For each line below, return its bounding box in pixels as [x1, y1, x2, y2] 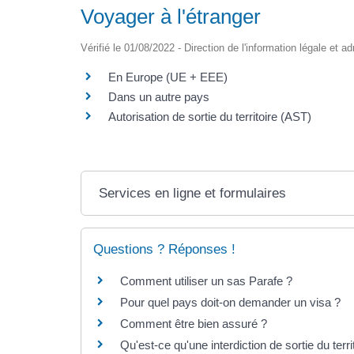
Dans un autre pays [108, 90, 209, 104]
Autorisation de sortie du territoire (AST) [108, 110, 311, 124]
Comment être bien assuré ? [120, 317, 267, 331]
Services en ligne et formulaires [99, 186, 287, 201]
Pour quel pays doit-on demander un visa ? [120, 296, 341, 310]
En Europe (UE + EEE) [108, 70, 228, 85]
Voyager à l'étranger [81, 5, 261, 29]
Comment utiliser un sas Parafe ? [120, 274, 292, 288]
